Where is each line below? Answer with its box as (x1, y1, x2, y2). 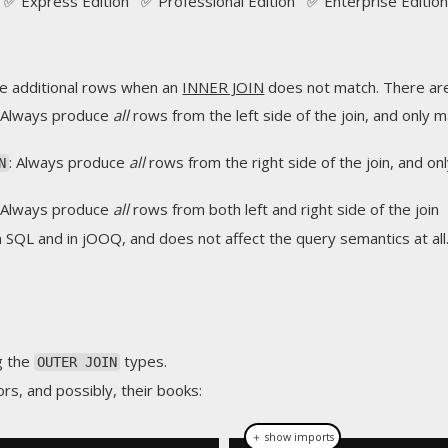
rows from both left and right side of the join (128, 199, 439, 219)
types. (119, 351, 167, 371)
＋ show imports (251, 430, 334, 444)
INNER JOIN (182, 76, 265, 97)
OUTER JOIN (37, 354, 118, 370)
